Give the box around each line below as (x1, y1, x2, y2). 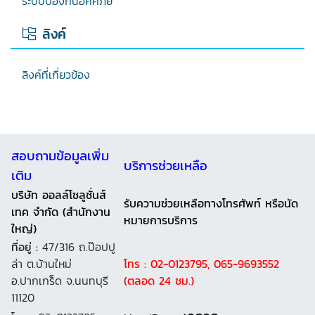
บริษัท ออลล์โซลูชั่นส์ (11, 186, 106, 204)
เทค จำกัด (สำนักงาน (11, 203, 110, 221)
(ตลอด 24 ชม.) (124, 272, 194, 290)
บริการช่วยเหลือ (124, 155, 207, 176)
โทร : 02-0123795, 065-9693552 (124, 255, 283, 273)
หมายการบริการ (124, 212, 198, 229)
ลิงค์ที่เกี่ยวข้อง (22, 66, 90, 84)
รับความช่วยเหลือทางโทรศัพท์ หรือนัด (124, 195, 298, 212)
